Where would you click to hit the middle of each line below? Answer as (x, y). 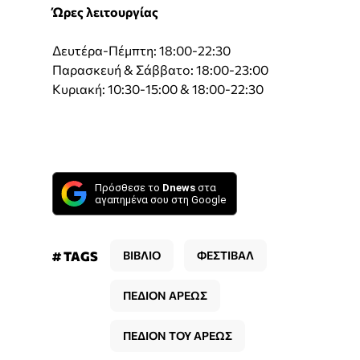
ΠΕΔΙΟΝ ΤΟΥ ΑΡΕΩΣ (178, 336)
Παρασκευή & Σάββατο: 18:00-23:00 (160, 70)
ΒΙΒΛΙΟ (142, 256)
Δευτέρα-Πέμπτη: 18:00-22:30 (141, 51)
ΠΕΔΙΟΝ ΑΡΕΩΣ (165, 296)
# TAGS (75, 256)
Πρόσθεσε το (129, 188)
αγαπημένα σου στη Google (160, 200)
